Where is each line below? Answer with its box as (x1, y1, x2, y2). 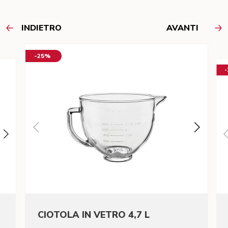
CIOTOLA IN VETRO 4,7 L (37, 209, 150, 221)
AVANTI (166, 22, 198, 34)
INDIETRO (21, 22, 62, 34)
